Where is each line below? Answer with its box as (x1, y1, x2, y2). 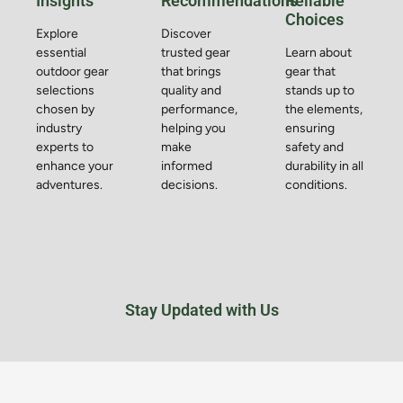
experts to (36, 139, 94, 155)
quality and (160, 82, 221, 98)
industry (36, 120, 82, 136)
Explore (36, 25, 78, 41)
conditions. (285, 176, 348, 193)
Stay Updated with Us (124, 300, 279, 319)
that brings (160, 63, 221, 79)
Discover (160, 25, 211, 41)
